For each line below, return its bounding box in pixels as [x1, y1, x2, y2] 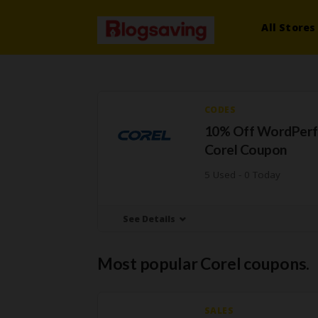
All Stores [261, 21, 316, 34]
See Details [123, 213, 175, 225]
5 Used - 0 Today [204, 168, 280, 181]
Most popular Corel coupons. [97, 253, 309, 273]
